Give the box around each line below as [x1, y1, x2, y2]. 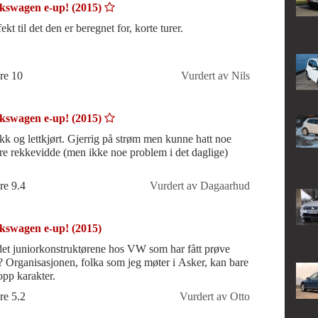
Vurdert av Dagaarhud [149, 180, 250, 192]
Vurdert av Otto [179, 290, 250, 302]
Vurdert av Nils [180, 69, 250, 82]
